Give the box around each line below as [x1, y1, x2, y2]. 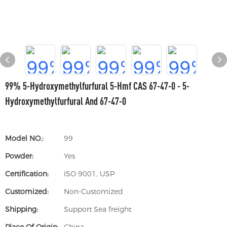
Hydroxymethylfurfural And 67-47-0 [5, 95, 126, 107]
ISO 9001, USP [64, 169, 115, 178]
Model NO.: [5, 134, 44, 143]
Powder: [5, 152, 33, 161]
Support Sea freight [64, 205, 131, 214]
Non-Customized [64, 187, 123, 196]
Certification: [5, 169, 49, 178]
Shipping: [5, 205, 38, 214]
